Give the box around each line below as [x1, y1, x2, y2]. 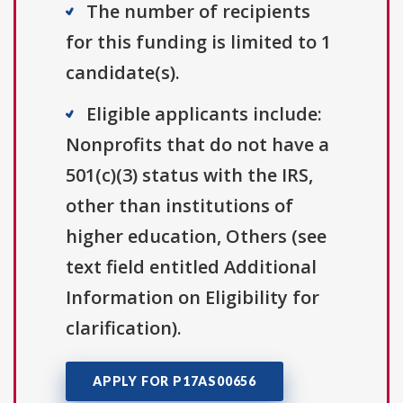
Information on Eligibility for [66, 285, 319, 310]
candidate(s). [66, 60, 180, 85]
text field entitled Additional [66, 255, 317, 280]
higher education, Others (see [66, 224, 327, 249]
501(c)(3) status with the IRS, [66, 163, 313, 188]
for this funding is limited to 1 [66, 30, 331, 55]
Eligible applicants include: [86, 102, 322, 127]
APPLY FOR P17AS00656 [93, 373, 256, 390]
